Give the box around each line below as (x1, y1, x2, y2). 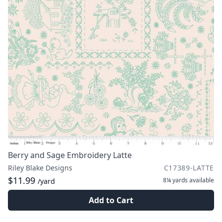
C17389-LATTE (164, 163, 214, 172)
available (188, 176, 214, 184)
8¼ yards (163, 176, 188, 184)
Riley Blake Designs (8, 163, 72, 172)
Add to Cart (89, 195, 133, 206)
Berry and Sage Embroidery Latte (8, 150, 132, 161)
